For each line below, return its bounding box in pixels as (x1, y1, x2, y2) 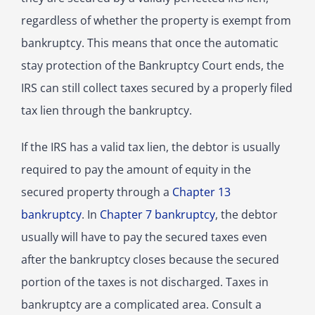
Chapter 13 (172, 184, 231, 200)
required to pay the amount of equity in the (21, 162, 251, 178)
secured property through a (21, 184, 172, 200)
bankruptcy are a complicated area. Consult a (21, 297, 262, 313)
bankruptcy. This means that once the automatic (21, 35, 278, 51)
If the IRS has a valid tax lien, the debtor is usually (21, 139, 280, 155)
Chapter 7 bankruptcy (100, 207, 215, 223)
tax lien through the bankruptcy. (21, 103, 192, 119)
